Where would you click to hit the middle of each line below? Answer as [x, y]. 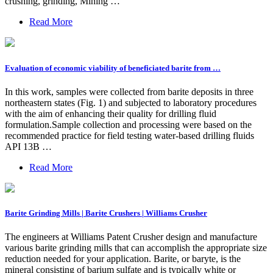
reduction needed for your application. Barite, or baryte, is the [123, 259]
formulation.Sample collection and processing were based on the [128, 124]
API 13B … [28, 146]
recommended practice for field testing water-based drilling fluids [129, 135]
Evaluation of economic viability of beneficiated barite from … [113, 68]
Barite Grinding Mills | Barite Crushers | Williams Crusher [106, 213]
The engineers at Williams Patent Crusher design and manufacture [131, 237]
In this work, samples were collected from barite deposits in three [129, 91]
